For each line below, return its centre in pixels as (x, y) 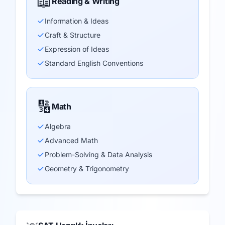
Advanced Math (71, 140)
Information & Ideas (77, 21)
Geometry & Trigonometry (87, 168)
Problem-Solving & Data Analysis (98, 154)
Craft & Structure (73, 35)
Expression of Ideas (77, 49)
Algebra (58, 126)
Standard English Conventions (94, 63)
